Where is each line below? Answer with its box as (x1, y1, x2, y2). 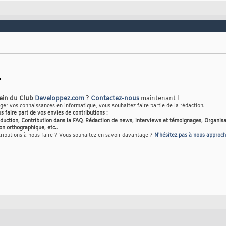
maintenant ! (139, 95, 179, 103)
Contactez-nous (91, 95, 139, 103)
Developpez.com (35, 95, 84, 103)
